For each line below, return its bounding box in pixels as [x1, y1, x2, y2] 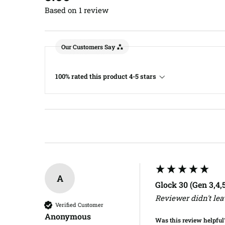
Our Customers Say [61, 43, 115, 51]
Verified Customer [55, 201, 103, 209]
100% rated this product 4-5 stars [55, 71, 156, 81]
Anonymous [45, 210, 91, 221]
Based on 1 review [45, 5, 108, 15]
